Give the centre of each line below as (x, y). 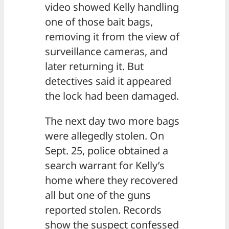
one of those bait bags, (99, 22)
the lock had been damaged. (112, 96)
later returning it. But (94, 66)
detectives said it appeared (108, 81)
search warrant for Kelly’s (105, 166)
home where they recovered (111, 180)
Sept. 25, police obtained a (107, 151)
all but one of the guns (98, 195)
